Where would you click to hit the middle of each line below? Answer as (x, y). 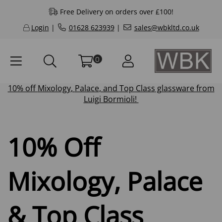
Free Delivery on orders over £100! (116, 12)
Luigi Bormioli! (111, 99)
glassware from (185, 88)
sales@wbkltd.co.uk (166, 28)
